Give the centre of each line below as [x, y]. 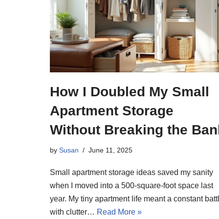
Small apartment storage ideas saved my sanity [131, 172]
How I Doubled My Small [130, 91]
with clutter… [73, 212]
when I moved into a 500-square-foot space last [131, 185]
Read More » [119, 212]
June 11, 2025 [110, 150]
